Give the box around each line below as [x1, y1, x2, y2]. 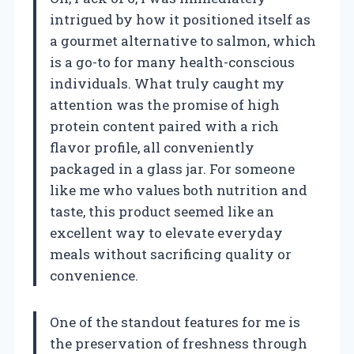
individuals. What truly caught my [50, 74, 284, 93]
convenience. [50, 266, 138, 285]
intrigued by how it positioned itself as [50, 10, 311, 29]
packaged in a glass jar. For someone [50, 160, 295, 179]
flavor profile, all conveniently [50, 138, 254, 157]
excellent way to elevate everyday [50, 224, 283, 243]
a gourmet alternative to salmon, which [50, 32, 316, 51]
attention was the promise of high [50, 96, 280, 115]
